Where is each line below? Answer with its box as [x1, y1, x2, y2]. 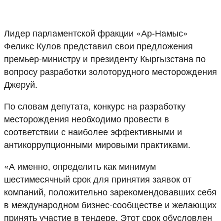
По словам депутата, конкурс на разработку [4, 99, 185, 112]
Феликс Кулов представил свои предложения [4, 38, 193, 52]
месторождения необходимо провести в [4, 111, 169, 125]
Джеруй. [4, 77, 37, 90]
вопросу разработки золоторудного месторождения [4, 64, 217, 77]
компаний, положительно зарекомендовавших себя [4, 184, 217, 198]
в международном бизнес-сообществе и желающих [4, 197, 217, 211]
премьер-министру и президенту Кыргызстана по [4, 51, 206, 65]
